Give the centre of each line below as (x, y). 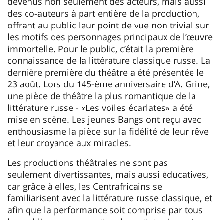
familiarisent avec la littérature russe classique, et (110, 198)
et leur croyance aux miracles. (69, 143)
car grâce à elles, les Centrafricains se (85, 186)
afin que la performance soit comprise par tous (105, 210)
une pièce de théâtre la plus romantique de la (102, 96)
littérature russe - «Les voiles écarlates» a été (100, 108)
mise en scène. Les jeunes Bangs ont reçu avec (104, 120)
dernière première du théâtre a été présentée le (106, 72)
